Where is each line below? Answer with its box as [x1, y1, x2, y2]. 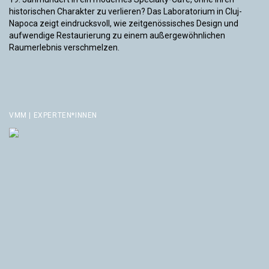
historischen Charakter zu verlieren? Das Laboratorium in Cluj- [9, 7, 242, 17]
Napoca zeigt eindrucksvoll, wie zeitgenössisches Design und [9, 19, 238, 29]
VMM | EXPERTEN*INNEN [9, 111, 97, 120]
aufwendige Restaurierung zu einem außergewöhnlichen [9, 31, 225, 41]
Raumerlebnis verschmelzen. [9, 43, 119, 53]
